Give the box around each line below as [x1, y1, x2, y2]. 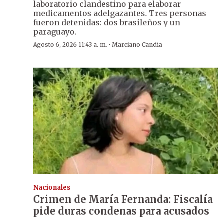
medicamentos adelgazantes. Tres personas [33, 8, 206, 18]
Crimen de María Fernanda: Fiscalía [33, 193, 213, 205]
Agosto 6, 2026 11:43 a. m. [33, 41, 107, 49]
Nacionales [33, 183, 71, 192]
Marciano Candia [112, 41, 162, 49]
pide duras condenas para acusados [33, 204, 209, 217]
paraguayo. [33, 27, 76, 37]
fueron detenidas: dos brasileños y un [33, 18, 180, 28]
